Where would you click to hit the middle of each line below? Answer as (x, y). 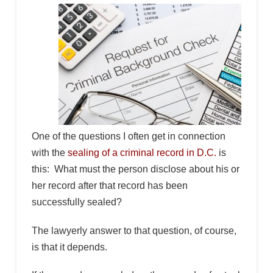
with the (49, 153)
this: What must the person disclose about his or (135, 169)
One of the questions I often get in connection (128, 136)
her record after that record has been (109, 186)
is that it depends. (69, 247)
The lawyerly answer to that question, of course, (134, 230)
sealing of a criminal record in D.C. (142, 153)
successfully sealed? (76, 202)
